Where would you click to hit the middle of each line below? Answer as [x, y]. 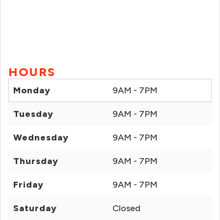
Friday [28, 185]
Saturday [35, 208]
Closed [126, 208]
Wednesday [41, 137]
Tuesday [33, 114]
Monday [32, 90]
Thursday [36, 161]
